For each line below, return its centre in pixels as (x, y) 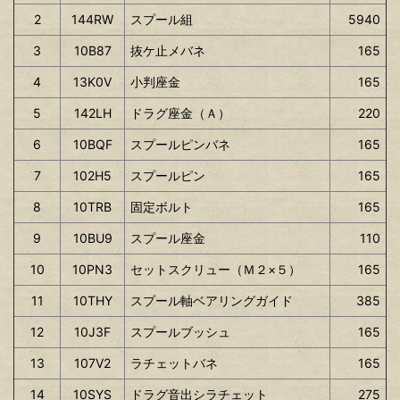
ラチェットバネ (174, 362)
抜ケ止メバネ (168, 50)
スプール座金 (168, 237)
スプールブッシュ (180, 331)
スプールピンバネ (180, 144)
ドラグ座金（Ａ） (180, 112)
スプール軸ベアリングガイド (212, 300)
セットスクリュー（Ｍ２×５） (216, 269)
